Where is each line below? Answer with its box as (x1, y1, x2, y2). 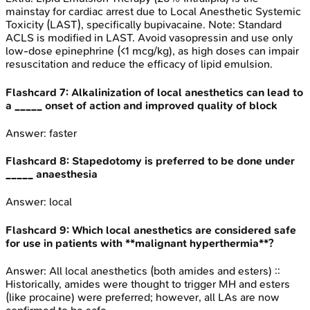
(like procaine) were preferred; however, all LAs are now (6, 291, 280, 304)
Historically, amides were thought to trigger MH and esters (6, 277, 290, 291)
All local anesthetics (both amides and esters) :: (49, 264, 280, 277)
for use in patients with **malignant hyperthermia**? (6, 236, 273, 250)
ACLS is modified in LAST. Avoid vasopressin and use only (6, 31, 293, 45)
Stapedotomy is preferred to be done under (72, 154, 295, 168)
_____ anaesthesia (6, 167, 98, 181)
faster (49, 126, 77, 140)
